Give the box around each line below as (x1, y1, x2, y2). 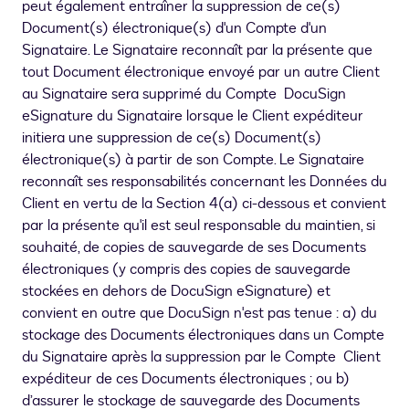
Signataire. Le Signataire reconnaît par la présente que (22, 40, 372, 61)
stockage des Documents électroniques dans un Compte (22, 325, 384, 346)
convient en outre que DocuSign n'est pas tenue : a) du (22, 303, 377, 324)
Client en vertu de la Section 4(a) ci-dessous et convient (22, 194, 386, 215)
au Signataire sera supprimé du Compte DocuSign (22, 84, 346, 105)
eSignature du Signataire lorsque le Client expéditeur (22, 106, 363, 127)
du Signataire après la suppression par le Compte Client (22, 347, 381, 368)
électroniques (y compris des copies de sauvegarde (22, 259, 351, 280)
